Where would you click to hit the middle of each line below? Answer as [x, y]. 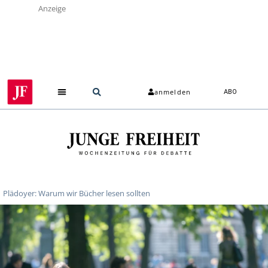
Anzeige [52, 8]
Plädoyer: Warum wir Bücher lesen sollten [77, 193]
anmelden [173, 92]
